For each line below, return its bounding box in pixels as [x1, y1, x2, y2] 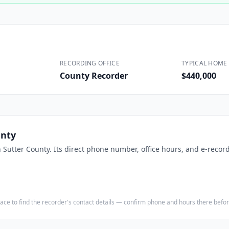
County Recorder [60, 70, 128, 81]
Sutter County [3, 144, 50, 154]
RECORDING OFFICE [60, 59, 120, 67]
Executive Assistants [155, 16, 224, 26]
